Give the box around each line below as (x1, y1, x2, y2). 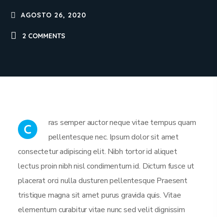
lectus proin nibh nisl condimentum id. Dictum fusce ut (18, 161, 195, 171)
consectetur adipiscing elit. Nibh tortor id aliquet (18, 146, 177, 157)
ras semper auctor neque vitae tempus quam (48, 117, 196, 128)
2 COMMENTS (22, 31, 65, 40)
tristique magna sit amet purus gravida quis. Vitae (18, 190, 181, 201)
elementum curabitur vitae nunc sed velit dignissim (18, 204, 185, 215)
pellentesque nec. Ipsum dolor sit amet (48, 132, 179, 142)
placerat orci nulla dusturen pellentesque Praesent (18, 175, 187, 186)
